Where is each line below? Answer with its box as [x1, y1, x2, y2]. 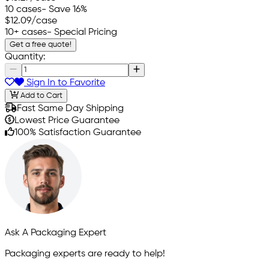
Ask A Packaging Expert [5, 228, 106, 238]
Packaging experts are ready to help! [5, 249, 165, 259]
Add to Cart [18, 91, 62, 100]
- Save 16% [41, 5, 87, 15]
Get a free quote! [10, 41, 71, 49]
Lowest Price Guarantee [14, 115, 119, 125]
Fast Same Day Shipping [17, 103, 124, 113]
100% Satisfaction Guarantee [14, 127, 141, 138]
